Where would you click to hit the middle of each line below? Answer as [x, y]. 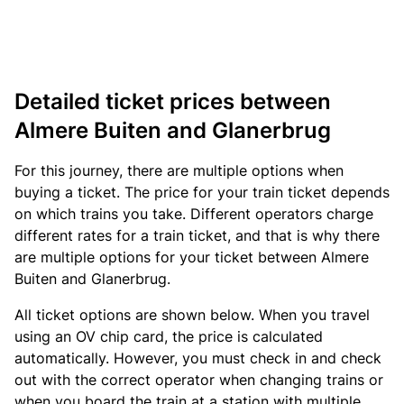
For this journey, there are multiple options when [179, 170]
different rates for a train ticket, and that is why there [197, 235]
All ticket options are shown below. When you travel [192, 315]
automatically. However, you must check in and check [198, 358]
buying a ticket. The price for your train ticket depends [202, 192]
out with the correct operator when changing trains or [199, 380]
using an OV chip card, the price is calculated [169, 336]
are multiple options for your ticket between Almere [192, 257]
